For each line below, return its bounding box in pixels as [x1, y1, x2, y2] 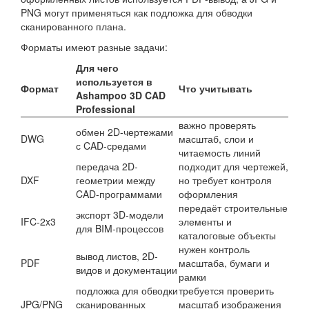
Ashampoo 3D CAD [76, 88, 166, 102]
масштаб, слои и [179, 131, 254, 146]
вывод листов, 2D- [76, 248, 158, 263]
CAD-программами [76, 186, 162, 201]
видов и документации [76, 262, 177, 277]
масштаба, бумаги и [179, 255, 270, 270]
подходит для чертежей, [179, 159, 288, 173]
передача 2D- [76, 159, 138, 173]
